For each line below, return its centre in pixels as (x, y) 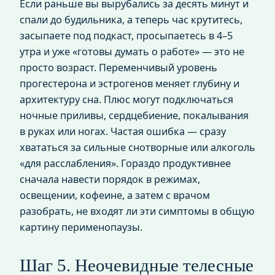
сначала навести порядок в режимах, (110, 179)
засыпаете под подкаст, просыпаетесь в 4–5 (126, 35)
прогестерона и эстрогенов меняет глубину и (130, 83)
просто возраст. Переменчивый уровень (118, 67)
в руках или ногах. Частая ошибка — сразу (123, 131)
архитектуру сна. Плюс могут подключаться (126, 99)
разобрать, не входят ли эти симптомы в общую (137, 211)
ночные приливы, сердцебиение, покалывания (134, 115)
